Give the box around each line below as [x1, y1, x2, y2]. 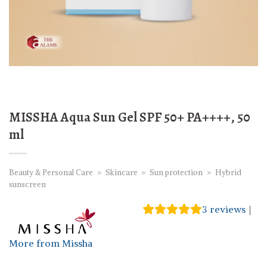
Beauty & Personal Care [9, 167, 93, 178]
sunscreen [9, 179, 46, 190]
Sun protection [150, 167, 203, 178]
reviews [207, 203, 246, 216]
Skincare [105, 167, 138, 178]
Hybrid [215, 167, 241, 178]
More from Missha [9, 237, 92, 250]
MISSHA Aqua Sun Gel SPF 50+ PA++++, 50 [9, 107, 250, 126]
